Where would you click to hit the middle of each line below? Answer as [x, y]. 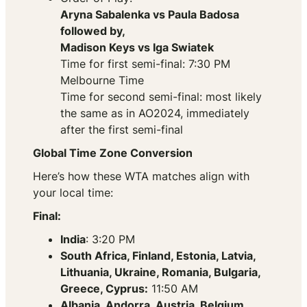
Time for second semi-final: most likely [161, 97]
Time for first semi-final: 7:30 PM [145, 64]
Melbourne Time [102, 81]
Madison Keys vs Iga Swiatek [137, 48]
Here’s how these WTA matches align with [141, 176]
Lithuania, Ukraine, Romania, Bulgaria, [160, 272]
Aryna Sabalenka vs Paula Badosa [150, 15]
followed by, [93, 31]
